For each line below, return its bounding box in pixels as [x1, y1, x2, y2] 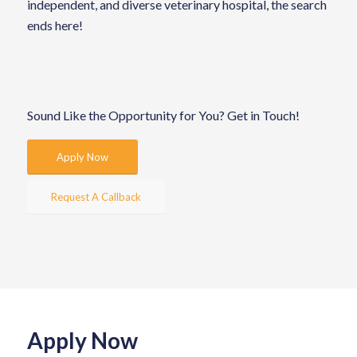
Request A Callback [50, 190, 141, 203]
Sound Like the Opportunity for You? [26, 108, 227, 124]
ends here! [26, 18, 83, 33]
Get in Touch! [226, 108, 300, 124]
